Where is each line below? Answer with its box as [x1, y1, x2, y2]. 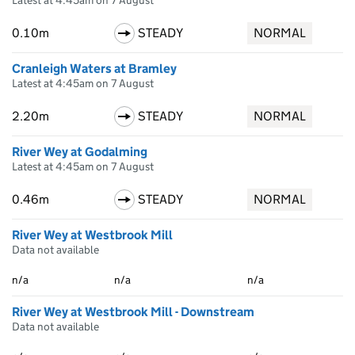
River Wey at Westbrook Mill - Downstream [12, 304, 254, 319]
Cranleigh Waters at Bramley [12, 61, 177, 76]
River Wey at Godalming [12, 144, 147, 159]
